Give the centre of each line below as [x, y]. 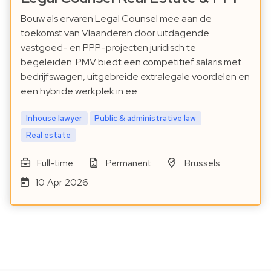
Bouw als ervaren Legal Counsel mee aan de [116, 18]
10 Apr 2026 [61, 183]
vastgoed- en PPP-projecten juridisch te [108, 47]
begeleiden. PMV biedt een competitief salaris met [131, 62]
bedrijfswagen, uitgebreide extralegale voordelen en [135, 76]
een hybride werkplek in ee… [82, 91]
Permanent [129, 163]
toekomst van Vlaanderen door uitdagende [115, 33]
